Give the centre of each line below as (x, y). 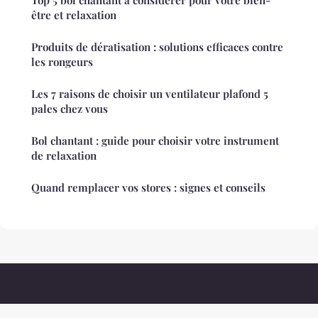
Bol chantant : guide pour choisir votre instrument (155, 141)
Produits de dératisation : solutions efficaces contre (157, 47)
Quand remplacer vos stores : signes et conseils (148, 188)
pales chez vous (70, 109)
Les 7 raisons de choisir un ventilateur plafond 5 (150, 94)
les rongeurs (62, 62)
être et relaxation (74, 15)
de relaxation (64, 156)
